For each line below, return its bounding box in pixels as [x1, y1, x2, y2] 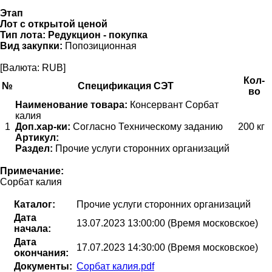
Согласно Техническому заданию [70, 121, 223, 132]
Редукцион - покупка [48, 29, 148, 40]
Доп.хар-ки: [15, 121, 70, 132]
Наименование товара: [15, 99, 127, 110]
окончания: [14, 247, 69, 258]
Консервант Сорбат [127, 99, 219, 110]
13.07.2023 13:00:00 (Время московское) [76, 217, 258, 228]
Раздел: [15, 143, 53, 154]
